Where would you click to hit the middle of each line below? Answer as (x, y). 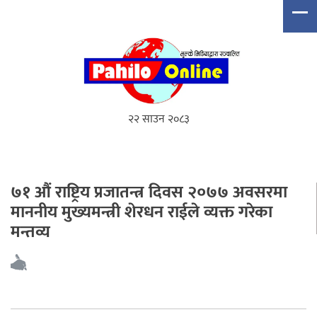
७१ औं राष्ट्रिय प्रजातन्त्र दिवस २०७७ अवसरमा (149, 193)
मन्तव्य (30, 232)
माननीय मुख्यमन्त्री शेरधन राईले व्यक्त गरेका (142, 213)
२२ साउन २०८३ (158, 120)
